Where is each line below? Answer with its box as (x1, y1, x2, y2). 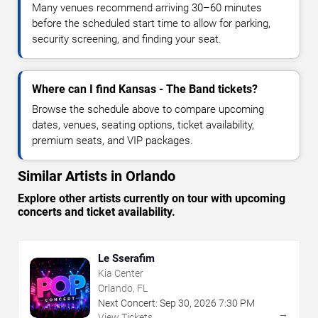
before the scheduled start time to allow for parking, (32, 17, 270, 31)
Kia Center (98, 268, 143, 280)
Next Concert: (98, 297, 158, 309)
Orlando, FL (98, 283, 148, 295)
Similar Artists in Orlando (18, 168, 175, 185)
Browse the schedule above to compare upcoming (32, 103, 264, 116)
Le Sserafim (98, 252, 155, 265)
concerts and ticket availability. (18, 205, 175, 219)
